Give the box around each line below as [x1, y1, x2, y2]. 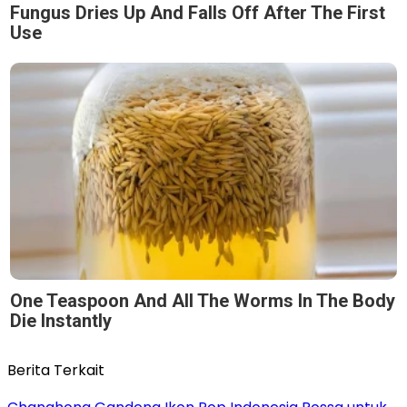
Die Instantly [10, 310, 112, 333]
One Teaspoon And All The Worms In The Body [10, 290, 395, 313]
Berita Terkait [7, 360, 104, 382]
